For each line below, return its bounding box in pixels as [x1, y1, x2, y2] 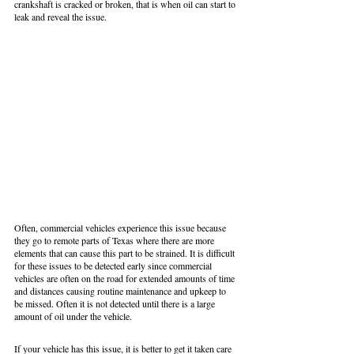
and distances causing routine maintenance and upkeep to [14, 284, 228, 298]
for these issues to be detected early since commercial [14, 259, 214, 273]
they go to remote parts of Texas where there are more [14, 234, 217, 247]
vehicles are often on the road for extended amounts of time [14, 272, 237, 285]
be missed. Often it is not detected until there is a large [14, 297, 217, 311]
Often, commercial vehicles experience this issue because [14, 221, 228, 235]
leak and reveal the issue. [14, 10, 107, 24]
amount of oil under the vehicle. [14, 310, 134, 323]
